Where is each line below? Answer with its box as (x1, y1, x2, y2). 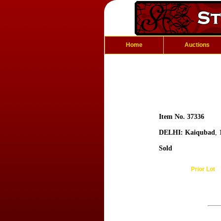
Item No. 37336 (159, 113, 204, 120)
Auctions (184, 41, 210, 48)
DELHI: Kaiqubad (159, 129, 215, 136)
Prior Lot (190, 166, 215, 173)
